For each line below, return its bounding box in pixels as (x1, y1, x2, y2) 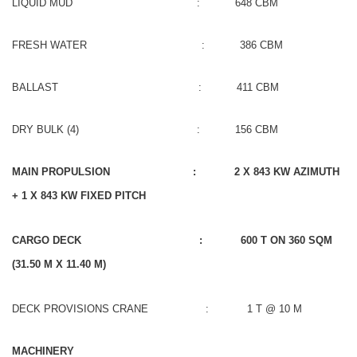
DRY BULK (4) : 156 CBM (12, 123, 278, 135)
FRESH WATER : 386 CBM (12, 38, 283, 51)
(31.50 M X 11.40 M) (12, 257, 106, 270)
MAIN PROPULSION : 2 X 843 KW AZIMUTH (12, 165, 339, 178)
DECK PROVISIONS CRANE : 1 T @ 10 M (12, 302, 302, 315)
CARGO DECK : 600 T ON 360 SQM (12, 233, 332, 246)
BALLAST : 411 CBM (12, 80, 279, 93)
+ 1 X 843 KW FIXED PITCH (12, 189, 146, 202)
